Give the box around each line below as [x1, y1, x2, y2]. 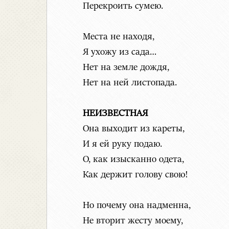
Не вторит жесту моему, [83, 216, 183, 226]
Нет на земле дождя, [83, 62, 169, 73]
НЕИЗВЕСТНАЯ [83, 108, 148, 119]
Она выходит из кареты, [83, 124, 185, 134]
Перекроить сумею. [83, 1, 163, 12]
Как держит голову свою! [83, 170, 188, 180]
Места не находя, [83, 32, 154, 42]
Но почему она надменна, [83, 200, 191, 211]
